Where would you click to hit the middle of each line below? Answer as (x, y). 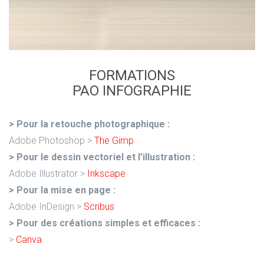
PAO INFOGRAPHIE (132, 90)
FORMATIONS (132, 75)
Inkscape (106, 173)
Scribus (99, 206)
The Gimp (114, 140)
